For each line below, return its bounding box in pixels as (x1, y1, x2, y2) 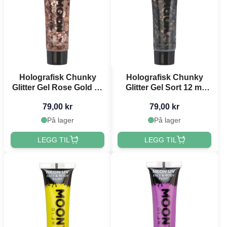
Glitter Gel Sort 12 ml (125, 83, 204, 92)
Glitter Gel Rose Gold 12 (12, 83, 103, 92)
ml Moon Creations (21, 93, 94, 102)
